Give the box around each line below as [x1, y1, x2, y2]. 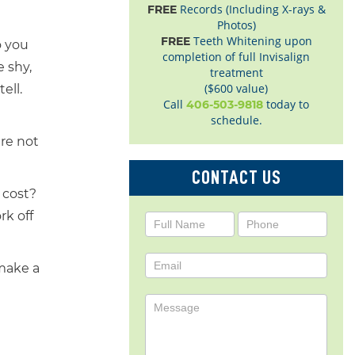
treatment [209, 65, 263, 80]
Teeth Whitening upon [189, 33, 312, 48]
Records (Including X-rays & [176, 2, 326, 17]
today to [263, 97, 309, 112]
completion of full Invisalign [162, 49, 310, 64]
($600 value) [204, 81, 268, 96]
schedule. [210, 113, 262, 128]
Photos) [216, 17, 256, 32]
